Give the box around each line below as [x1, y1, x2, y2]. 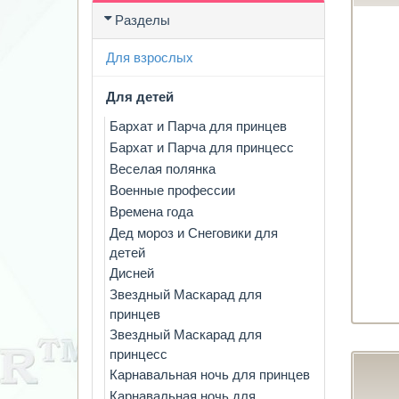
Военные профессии [110, 183, 235, 198]
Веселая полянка [110, 161, 216, 176]
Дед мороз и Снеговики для [110, 225, 278, 240]
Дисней [110, 265, 154, 281]
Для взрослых [106, 50, 193, 65]
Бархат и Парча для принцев [110, 118, 287, 134]
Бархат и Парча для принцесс [110, 140, 294, 155]
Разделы [115, 12, 170, 28]
